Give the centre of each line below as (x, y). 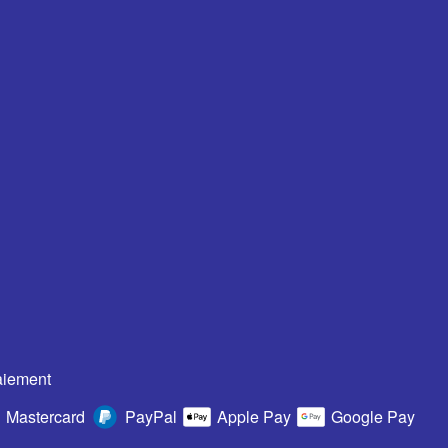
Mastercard (45, 416)
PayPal (151, 416)
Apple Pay (254, 416)
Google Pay (373, 416)
